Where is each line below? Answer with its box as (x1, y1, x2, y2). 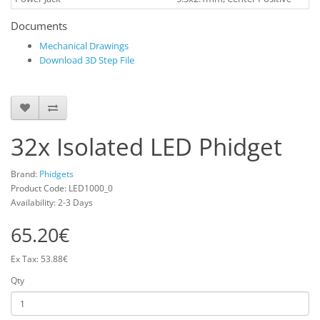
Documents (11, 19, 67, 33)
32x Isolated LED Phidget (11, 131, 282, 163)
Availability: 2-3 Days (11, 196, 93, 209)
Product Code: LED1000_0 (11, 182, 113, 194)
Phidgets (39, 168, 74, 180)
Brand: (11, 168, 39, 180)
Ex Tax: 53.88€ (11, 253, 68, 265)
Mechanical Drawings (39, 39, 129, 52)
